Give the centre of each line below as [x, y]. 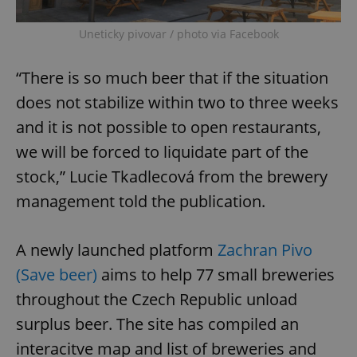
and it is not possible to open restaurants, [169, 127]
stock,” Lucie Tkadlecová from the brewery [172, 177]
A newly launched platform [117, 250]
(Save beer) [57, 275]
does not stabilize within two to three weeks [177, 103]
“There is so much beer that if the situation [172, 78]
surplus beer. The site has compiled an [157, 324]
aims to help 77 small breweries [216, 275]
